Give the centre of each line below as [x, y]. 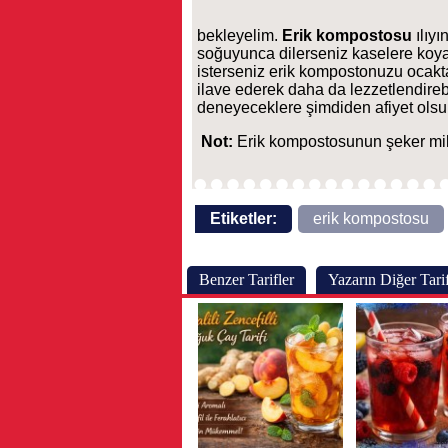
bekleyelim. [239, 35]
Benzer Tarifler [246, 279]
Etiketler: [243, 218]
